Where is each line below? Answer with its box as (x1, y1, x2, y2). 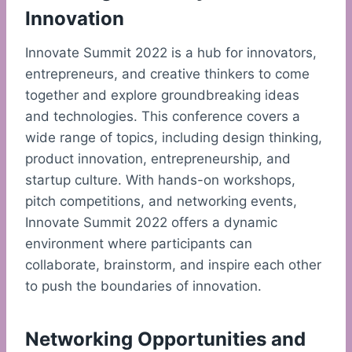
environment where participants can (25, 236, 252, 252)
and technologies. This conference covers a (25, 108, 300, 125)
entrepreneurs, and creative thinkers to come (25, 66, 310, 82)
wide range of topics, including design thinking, (25, 130, 322, 146)
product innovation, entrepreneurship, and (25, 151, 291, 167)
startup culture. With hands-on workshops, (25, 172, 295, 189)
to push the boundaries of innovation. (25, 278, 262, 295)
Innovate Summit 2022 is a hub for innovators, (25, 45, 317, 61)
